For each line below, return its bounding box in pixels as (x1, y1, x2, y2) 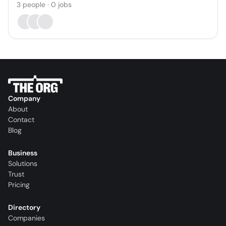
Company (8, 94, 40, 103)
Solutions (8, 159, 37, 168)
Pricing (8, 180, 30, 190)
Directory (8, 203, 40, 212)
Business (8, 148, 37, 158)
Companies (8, 213, 45, 223)
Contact (8, 115, 34, 125)
